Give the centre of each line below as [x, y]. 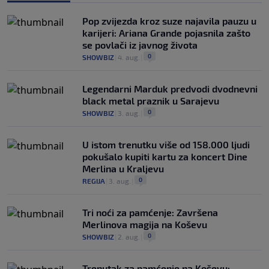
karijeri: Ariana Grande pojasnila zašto [166, 33]
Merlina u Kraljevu [123, 169]
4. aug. [129, 57]
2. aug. [129, 237]
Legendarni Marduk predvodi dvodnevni [170, 89]
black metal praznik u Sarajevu [151, 101]
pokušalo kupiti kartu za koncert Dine [165, 157]
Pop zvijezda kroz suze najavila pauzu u [169, 21]
